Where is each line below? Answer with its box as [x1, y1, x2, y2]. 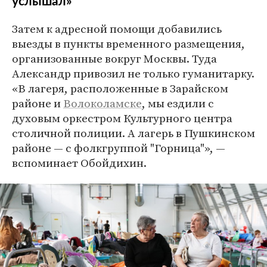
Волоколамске [63, 95, 142, 111]
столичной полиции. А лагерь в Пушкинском [12, 125, 255, 141]
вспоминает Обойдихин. [12, 155, 147, 171]
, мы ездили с [142, 95, 214, 111]
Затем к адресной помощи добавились [12, 21, 222, 37]
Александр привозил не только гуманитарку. [12, 66, 254, 82]
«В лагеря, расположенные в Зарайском [12, 80, 228, 97]
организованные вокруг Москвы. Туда [12, 51, 217, 67]
